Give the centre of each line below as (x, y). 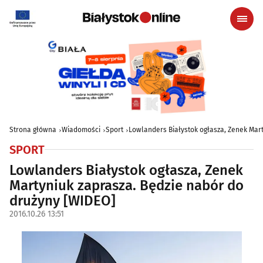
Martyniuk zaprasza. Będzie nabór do (127, 185)
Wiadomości (81, 129)
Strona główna (33, 129)
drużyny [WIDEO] (63, 200)
